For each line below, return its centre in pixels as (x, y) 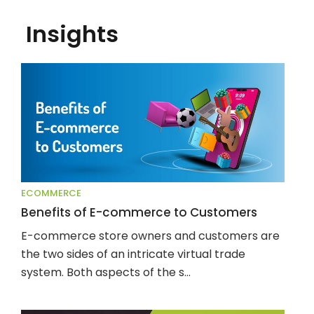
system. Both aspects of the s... (106, 272)
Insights (72, 34)
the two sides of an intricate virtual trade (133, 254)
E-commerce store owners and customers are (150, 236)
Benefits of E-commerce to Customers (139, 212)
